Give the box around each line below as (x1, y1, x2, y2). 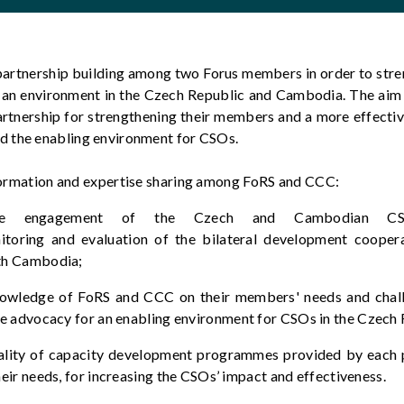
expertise (83, 172, 143, 189)
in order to (305, 64, 373, 81)
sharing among (142, 172, 243, 189)
